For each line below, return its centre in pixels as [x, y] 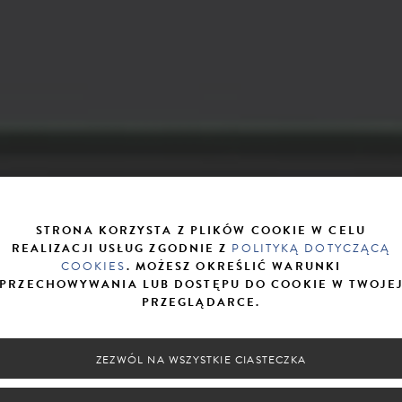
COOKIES [93, 266]
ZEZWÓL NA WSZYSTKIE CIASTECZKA [201, 359]
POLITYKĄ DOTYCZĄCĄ [311, 248]
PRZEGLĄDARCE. [201, 302]
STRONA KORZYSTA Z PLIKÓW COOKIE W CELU [201, 230]
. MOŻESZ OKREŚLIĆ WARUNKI [234, 266]
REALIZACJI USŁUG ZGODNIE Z [122, 248]
